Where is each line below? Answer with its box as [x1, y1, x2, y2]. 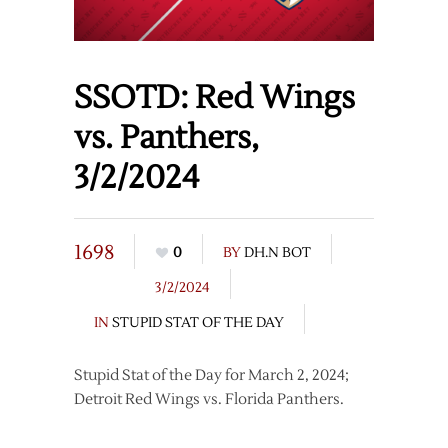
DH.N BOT [244, 243, 311, 262]
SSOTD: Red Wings [74, 76, 355, 118]
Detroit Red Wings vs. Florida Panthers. [74, 389, 344, 409]
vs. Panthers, [74, 116, 259, 158]
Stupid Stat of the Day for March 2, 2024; [74, 365, 349, 385]
